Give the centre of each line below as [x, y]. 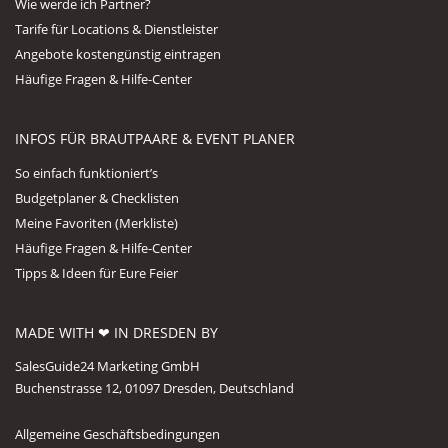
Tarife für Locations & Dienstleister [116, 28]
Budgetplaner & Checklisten [97, 197]
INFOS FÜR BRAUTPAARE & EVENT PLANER [155, 138]
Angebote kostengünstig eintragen [118, 53]
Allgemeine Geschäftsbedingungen [117, 433]
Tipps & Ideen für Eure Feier [96, 272]
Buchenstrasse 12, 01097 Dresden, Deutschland [154, 387]
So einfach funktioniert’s [86, 172]
